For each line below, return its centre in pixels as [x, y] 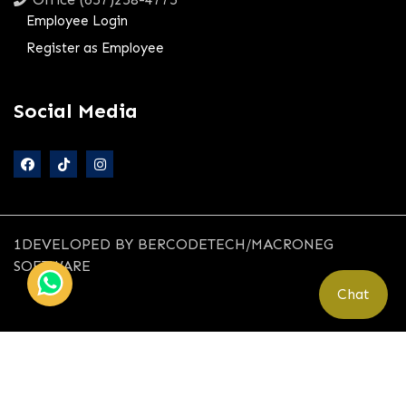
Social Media [76, 111]
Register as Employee [96, 48]
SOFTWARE [52, 266]
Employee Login [77, 20]
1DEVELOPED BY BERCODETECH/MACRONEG [174, 244]
